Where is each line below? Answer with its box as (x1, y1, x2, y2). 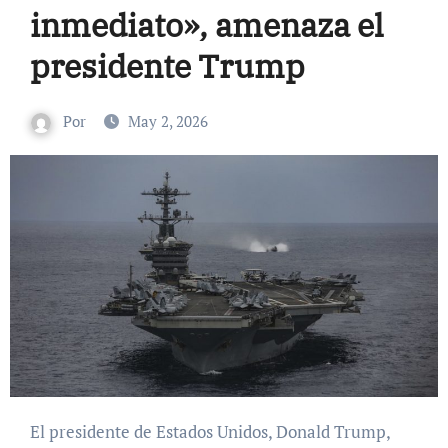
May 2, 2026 (128, 111, 208, 131)
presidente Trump (29, 45, 305, 87)
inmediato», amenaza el (29, 4, 384, 46)
